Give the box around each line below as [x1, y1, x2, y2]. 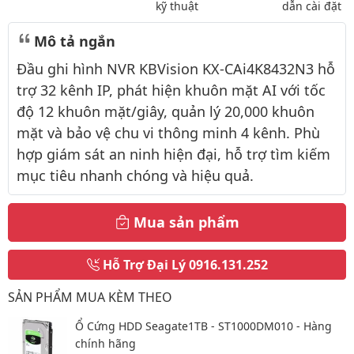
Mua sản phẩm [133, 213, 239, 232]
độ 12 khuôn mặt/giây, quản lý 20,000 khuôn [17, 102, 314, 121]
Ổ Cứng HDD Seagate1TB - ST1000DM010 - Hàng [75, 318, 332, 333]
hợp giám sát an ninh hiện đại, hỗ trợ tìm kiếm [17, 145, 330, 164]
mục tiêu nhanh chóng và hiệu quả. [17, 166, 254, 185]
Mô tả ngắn [34, 32, 115, 51]
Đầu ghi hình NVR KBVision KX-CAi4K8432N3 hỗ [17, 59, 335, 78]
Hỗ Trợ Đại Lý [102, 256, 186, 273]
